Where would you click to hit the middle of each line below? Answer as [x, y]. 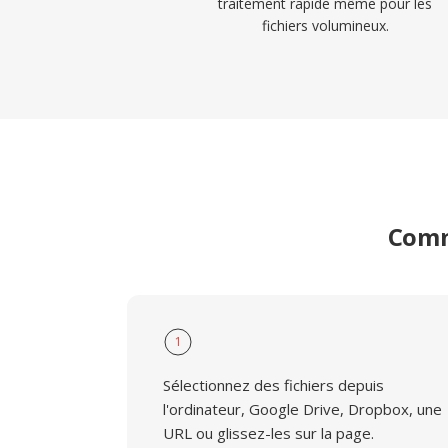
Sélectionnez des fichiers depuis [273, 385]
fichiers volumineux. [325, 25]
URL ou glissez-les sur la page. [268, 433]
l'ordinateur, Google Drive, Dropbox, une [302, 409]
